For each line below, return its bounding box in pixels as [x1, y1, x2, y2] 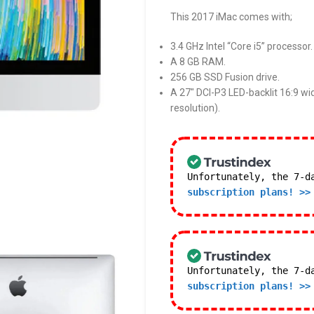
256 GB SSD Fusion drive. [170, 71, 280, 83]
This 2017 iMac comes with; [170, 11, 293, 22]
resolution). [170, 102, 221, 114]
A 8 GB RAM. [170, 56, 226, 67]
